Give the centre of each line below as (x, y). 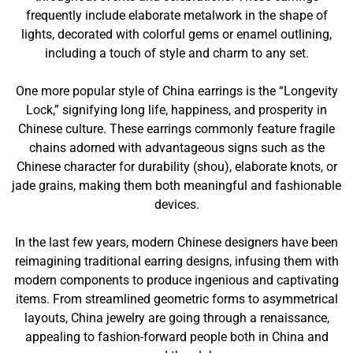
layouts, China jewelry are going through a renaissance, (176, 318)
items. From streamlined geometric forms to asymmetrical (176, 299)
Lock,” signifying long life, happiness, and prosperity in (176, 110)
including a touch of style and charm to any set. (176, 53)
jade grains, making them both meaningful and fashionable (176, 186)
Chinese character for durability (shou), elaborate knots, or (176, 167)
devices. (176, 204)
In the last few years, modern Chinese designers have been (176, 242)
